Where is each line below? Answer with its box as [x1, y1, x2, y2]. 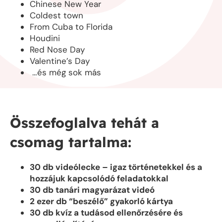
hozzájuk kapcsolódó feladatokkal [30, 173, 168, 184]
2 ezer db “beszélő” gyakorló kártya [30, 196, 173, 207]
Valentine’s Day [30, 55, 90, 67]
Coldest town [30, 10, 83, 21]
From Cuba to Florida [30, 21, 112, 33]
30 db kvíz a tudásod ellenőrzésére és [30, 207, 183, 219]
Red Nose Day [30, 44, 85, 55]
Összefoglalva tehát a [10, 114, 159, 132]
